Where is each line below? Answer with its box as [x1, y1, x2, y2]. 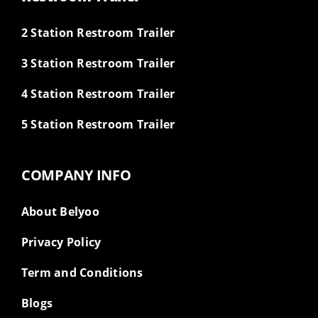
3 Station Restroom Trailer [21, 55, 175, 71]
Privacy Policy [21, 234, 102, 250]
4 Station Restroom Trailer [21, 86, 175, 102]
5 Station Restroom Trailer [21, 116, 175, 132]
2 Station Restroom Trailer [21, 25, 175, 40]
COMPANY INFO [21, 165, 131, 185]
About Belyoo [21, 204, 99, 219]
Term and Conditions [21, 265, 143, 280]
